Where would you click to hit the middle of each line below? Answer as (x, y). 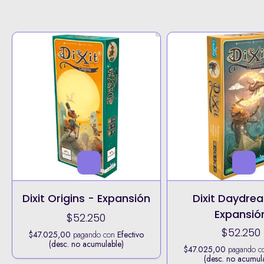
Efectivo (130, 234)
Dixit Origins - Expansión (86, 198)
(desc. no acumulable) (86, 244)
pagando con (94, 234)
